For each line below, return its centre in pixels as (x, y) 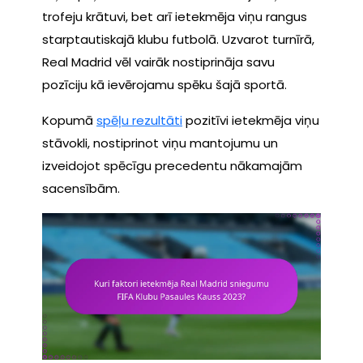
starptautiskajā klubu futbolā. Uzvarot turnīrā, (178, 39)
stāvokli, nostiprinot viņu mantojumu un (160, 143)
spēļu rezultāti (139, 120)
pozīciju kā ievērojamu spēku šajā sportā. (164, 84)
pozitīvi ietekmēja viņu (251, 120)
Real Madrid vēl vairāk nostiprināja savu (158, 62)
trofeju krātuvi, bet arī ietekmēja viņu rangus (175, 16)
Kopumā (69, 120)
